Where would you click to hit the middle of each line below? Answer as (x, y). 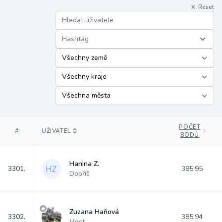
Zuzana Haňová (94, 212)
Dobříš (80, 174)
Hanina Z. (84, 164)
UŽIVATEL (56, 131)
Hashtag (75, 39)
